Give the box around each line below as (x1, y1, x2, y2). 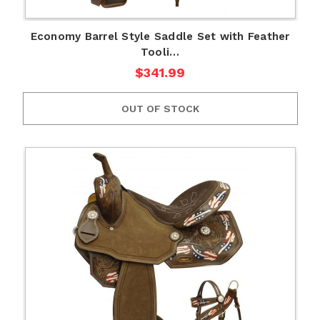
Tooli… (140, 45, 180, 59)
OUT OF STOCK (121, 102, 199, 114)
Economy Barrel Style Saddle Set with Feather (30, 29, 290, 43)
